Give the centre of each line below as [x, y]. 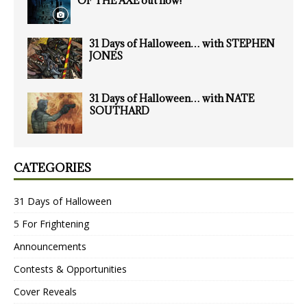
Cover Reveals [45, 291]
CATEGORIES [52, 168]
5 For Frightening [51, 223]
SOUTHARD [119, 110]
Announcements [50, 246]
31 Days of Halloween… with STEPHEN [182, 43]
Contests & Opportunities [70, 269]
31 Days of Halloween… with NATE [172, 98]
